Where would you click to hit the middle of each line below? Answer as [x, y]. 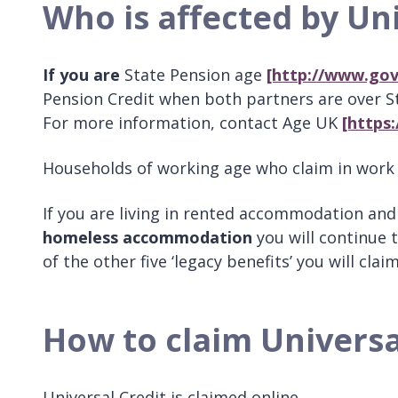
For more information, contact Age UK [192, 123]
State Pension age [193, 75]
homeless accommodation [150, 238]
